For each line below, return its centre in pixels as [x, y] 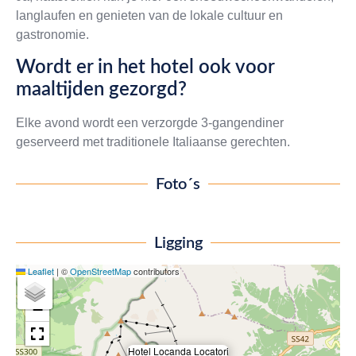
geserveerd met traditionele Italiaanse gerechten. [153, 141]
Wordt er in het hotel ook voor [145, 67]
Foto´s [178, 184]
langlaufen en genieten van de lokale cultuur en [149, 16]
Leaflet [40, 271]
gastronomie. [52, 35]
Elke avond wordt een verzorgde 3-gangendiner [150, 122]
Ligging [178, 243]
